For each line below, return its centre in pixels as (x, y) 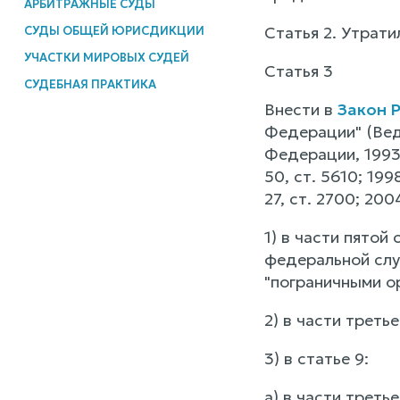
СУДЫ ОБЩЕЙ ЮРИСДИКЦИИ (114, 30)
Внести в (300, 109)
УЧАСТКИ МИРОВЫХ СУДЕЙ (106, 57)
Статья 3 (298, 71)
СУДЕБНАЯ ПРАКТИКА (90, 84)
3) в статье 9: (316, 358)
